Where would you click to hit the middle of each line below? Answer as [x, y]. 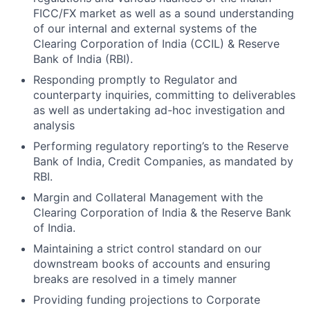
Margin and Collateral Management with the [148, 197]
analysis [54, 125]
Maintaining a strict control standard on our [147, 248]
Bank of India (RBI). [83, 58]
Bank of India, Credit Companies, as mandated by [163, 161]
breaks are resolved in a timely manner [135, 279]
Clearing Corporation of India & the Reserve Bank [162, 212]
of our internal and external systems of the [145, 28]
